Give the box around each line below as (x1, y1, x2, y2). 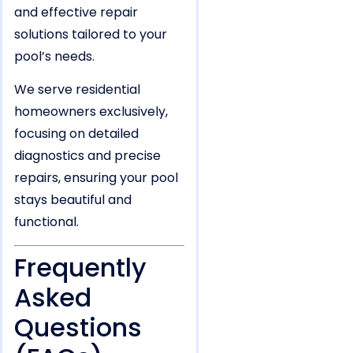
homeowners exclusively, (14, 102, 168, 121)
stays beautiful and (14, 191, 132, 210)
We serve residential (14, 80, 140, 99)
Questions (14, 309, 142, 345)
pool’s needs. (14, 46, 95, 65)
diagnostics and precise (14, 147, 161, 165)
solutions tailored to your (14, 24, 167, 43)
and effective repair (14, 2, 138, 21)
